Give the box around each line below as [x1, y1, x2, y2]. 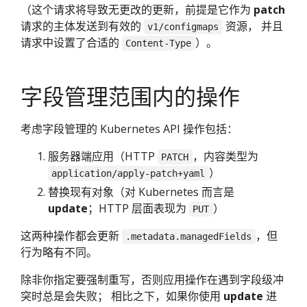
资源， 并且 [222, 18, 283, 34]
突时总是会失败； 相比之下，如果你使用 [21, 288, 223, 304]
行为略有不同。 [21, 244, 97, 260]
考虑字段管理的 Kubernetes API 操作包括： [21, 121, 238, 136]
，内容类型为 [192, 148, 258, 164]
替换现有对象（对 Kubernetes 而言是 [48, 184, 234, 199]
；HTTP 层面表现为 [88, 200, 189, 216]
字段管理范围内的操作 [21, 81, 240, 111]
